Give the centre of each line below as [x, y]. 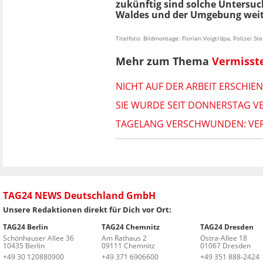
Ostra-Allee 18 [223, 238]
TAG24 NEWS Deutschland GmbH [79, 195]
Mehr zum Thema [164, 61]
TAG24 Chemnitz [130, 227]
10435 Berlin [24, 245]
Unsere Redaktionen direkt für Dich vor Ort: [87, 209]
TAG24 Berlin [26, 227]
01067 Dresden [225, 245]
